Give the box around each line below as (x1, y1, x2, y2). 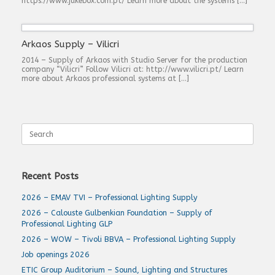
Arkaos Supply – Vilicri (21, 39, 119, 50)
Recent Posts (21, 171, 79, 182)
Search (21, 123, 45, 133)
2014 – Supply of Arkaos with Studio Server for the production (21, 56, 247, 64)
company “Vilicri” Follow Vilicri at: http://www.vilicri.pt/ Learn (21, 65, 244, 74)
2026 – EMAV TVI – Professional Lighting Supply (21, 193, 198, 202)
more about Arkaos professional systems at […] (21, 74, 189, 83)
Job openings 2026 (21, 250, 90, 259)
